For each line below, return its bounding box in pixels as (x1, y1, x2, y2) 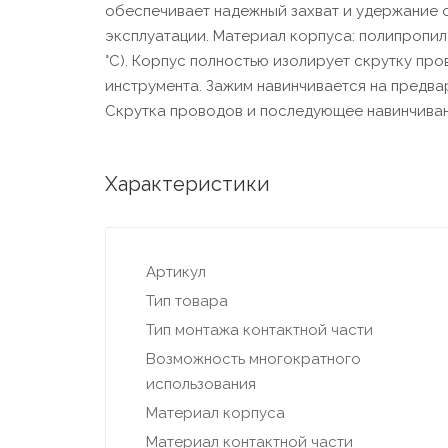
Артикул (145, 263, 206, 282)
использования (145, 375, 256, 394)
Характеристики (104, 172, 270, 197)
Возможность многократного (145, 350, 361, 369)
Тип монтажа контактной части (145, 321, 373, 340)
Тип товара (145, 292, 228, 311)
